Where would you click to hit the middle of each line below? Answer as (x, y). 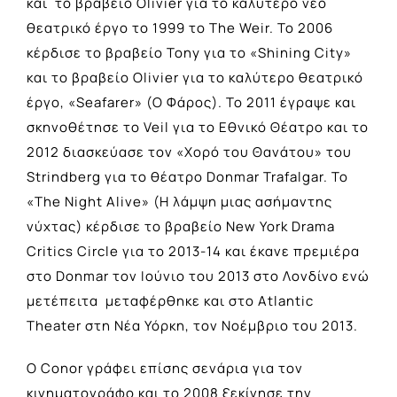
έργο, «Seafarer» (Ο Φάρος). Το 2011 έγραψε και (191, 102)
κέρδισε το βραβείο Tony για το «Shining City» (189, 52)
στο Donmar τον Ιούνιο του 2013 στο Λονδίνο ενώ (198, 276)
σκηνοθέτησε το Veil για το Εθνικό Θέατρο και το (198, 127)
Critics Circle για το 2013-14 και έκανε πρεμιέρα (193, 251)
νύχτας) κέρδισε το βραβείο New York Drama (181, 226)
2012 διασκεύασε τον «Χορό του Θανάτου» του (189, 152)
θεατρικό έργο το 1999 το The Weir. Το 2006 (180, 27)
